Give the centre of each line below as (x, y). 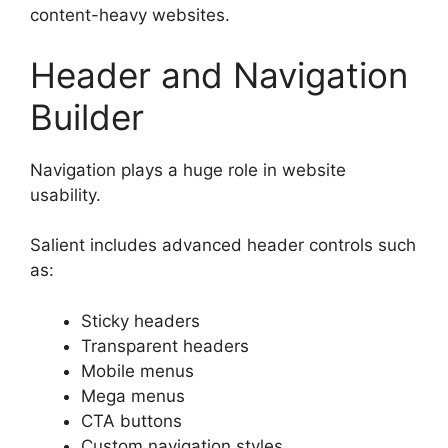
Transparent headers (165, 345)
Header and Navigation (219, 74)
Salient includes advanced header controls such (223, 245)
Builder (87, 116)
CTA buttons (131, 420)
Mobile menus (137, 370)
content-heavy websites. (130, 15)
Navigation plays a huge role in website (188, 169)
